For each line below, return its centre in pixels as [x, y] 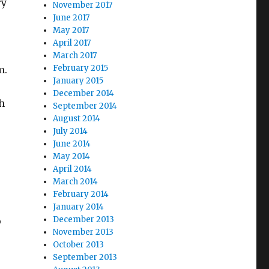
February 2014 [81, 195]
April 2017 [72, 43]
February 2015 [81, 68]
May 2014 [72, 157]
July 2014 [71, 131]
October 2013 [79, 245]
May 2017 [71, 31]
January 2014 [79, 207]
